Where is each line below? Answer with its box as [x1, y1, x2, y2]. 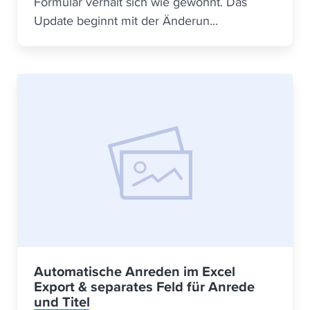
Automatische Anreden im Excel [34, 261, 235, 282]
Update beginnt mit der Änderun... [34, 12, 218, 29]
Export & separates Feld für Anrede [34, 276, 255, 297]
